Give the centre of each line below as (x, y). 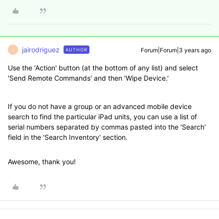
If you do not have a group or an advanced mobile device (100, 106)
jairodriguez (41, 50)
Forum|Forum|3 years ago (176, 50)
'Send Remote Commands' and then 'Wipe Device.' (88, 78)
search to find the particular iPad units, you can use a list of (102, 117)
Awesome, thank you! (42, 162)
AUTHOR (77, 50)
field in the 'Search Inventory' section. (68, 137)
